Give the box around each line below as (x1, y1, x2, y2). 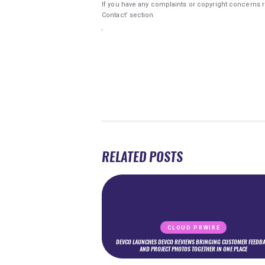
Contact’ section (102, 11, 154, 19)
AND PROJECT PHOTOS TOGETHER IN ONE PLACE (140, 245, 247, 254)
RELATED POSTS (102, 147, 183, 166)
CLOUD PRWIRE (167, 225, 221, 231)
